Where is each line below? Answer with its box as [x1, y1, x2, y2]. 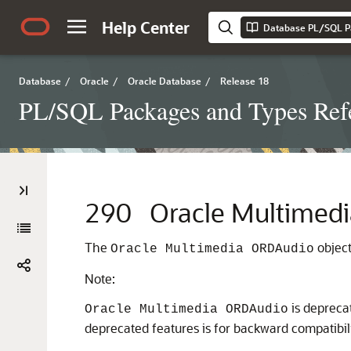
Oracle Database [128, 74, 201, 87]
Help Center [102, 17, 190, 38]
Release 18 [220, 74, 269, 87]
